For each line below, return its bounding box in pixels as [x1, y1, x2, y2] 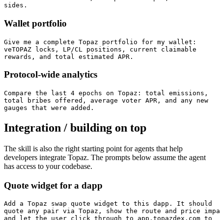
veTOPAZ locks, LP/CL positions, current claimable [4, 45, 196, 53]
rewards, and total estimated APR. [4, 53, 134, 60]
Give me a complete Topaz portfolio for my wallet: [4, 38, 196, 46]
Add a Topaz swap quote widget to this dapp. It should [4, 200, 212, 208]
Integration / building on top [4, 121, 146, 135]
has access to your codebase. [4, 162, 92, 170]
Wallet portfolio [4, 18, 67, 29]
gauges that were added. [4, 104, 94, 112]
